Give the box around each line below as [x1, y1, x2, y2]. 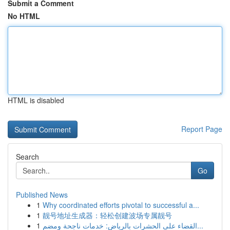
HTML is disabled [8, 95, 64, 105]
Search [16, 151, 39, 162]
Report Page [181, 124, 222, 134]
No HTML [8, 11, 40, 21]
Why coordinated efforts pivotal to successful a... [43, 200, 199, 210]
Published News [16, 189, 68, 200]
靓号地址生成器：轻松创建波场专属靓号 [43, 210, 172, 220]
